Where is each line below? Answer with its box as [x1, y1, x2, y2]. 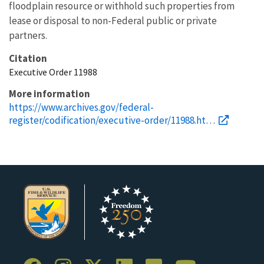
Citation [9, 52, 47, 65]
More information [9, 87, 90, 100]
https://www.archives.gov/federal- [9, 101, 154, 114]
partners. [9, 29, 47, 42]
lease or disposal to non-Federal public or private [9, 14, 217, 27]
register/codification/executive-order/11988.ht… [9, 114, 215, 127]
